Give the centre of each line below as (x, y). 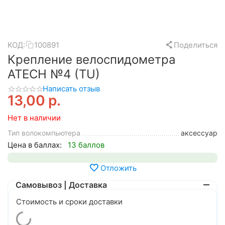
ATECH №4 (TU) (54, 74)
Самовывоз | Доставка (61, 185)
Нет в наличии (34, 118)
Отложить (118, 168)
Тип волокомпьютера (44, 133)
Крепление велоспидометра (92, 60)
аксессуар (199, 133)
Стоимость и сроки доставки (69, 202)
